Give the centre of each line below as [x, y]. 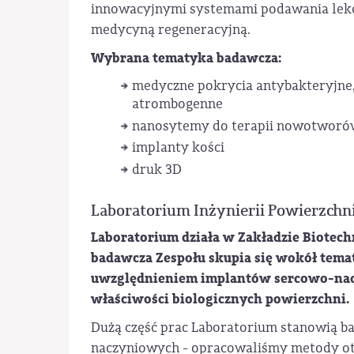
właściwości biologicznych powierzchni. [220, 299]
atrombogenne [178, 104]
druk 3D [157, 170]
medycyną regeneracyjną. [171, 29]
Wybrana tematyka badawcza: [186, 58]
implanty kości [179, 148]
